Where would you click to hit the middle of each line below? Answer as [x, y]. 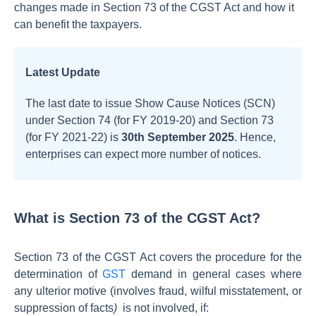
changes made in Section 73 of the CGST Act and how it [154, 7]
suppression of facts [64, 308]
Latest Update [63, 72]
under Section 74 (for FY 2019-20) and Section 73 [150, 120]
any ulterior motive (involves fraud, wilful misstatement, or [158, 291]
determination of [59, 274]
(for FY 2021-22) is [73, 137]
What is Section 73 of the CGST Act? [137, 218]
